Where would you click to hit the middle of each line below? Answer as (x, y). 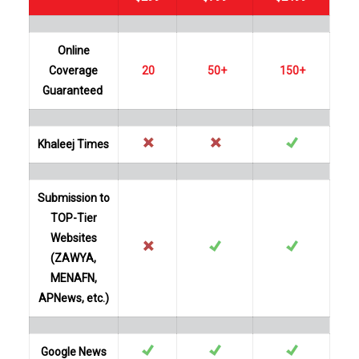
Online (73, 50)
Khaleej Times (74, 144)
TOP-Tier (73, 218)
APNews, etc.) (73, 298)
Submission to (73, 198)
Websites (73, 238)
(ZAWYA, (74, 258)
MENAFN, (73, 278)
